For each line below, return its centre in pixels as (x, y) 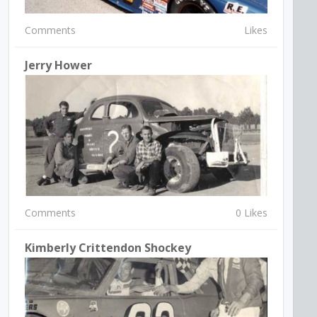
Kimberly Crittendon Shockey (108, 248)
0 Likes (251, 213)
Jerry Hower (59, 65)
